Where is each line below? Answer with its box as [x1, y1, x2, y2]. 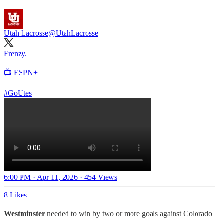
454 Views [84, 173, 117, 181]
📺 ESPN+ [4, 68, 38, 77]
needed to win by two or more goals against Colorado [45, 209, 212, 218]
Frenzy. [4, 49, 27, 58]
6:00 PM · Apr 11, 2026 [4, 173, 78, 181]
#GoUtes [4, 88, 32, 97]
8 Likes [4, 190, 27, 199]
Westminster [4, 209, 45, 218]
